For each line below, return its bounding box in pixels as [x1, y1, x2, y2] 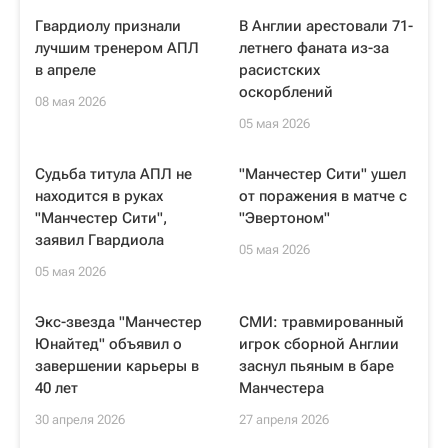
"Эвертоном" [239, 209, 330, 227]
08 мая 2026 [35, 94, 106, 109]
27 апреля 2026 [239, 412, 329, 427]
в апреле [35, 61, 96, 79]
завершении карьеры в [35, 357, 199, 375]
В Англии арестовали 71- [239, 17, 413, 35]
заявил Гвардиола [35, 231, 164, 249]
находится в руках [35, 187, 163, 205]
